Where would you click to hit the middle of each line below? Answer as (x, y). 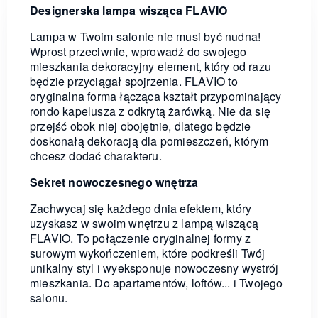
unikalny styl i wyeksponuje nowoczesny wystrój (154, 268)
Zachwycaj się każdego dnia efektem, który (141, 208)
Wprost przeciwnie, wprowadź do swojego (138, 51)
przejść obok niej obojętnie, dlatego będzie (141, 126)
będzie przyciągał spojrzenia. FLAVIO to (134, 81)
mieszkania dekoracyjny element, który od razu (151, 66)
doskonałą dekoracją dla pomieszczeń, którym (149, 141)
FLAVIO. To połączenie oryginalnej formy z (141, 238)
